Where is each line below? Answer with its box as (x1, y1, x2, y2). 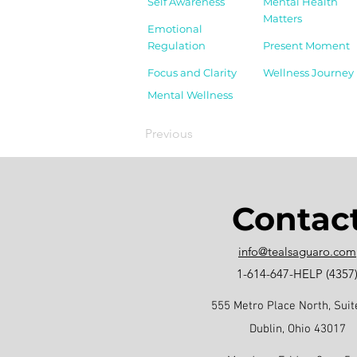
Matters (263, 11, 302, 25)
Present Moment (263, 38, 350, 52)
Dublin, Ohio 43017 (249, 321, 346, 336)
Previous (145, 125, 193, 141)
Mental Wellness (147, 88, 233, 101)
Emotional (147, 22, 202, 35)
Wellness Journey (263, 65, 354, 79)
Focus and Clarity (147, 65, 237, 79)
